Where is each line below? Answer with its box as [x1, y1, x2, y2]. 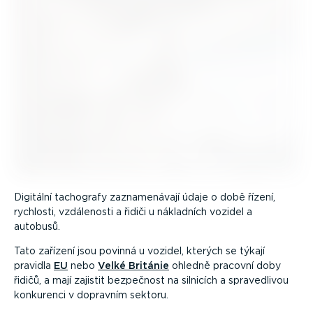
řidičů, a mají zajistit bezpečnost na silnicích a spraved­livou [14, 274, 289, 286]
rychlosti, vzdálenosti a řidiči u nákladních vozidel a [14, 205, 252, 217]
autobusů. [14, 220, 60, 232]
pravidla [14, 259, 54, 271]
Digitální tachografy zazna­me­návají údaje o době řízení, [14, 191, 275, 203]
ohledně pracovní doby [169, 259, 281, 271]
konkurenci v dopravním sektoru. [14, 289, 168, 300]
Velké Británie [98, 259, 169, 271]
